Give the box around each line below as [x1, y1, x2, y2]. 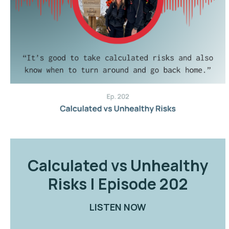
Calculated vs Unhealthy [27, 154, 209, 176]
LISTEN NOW [89, 200, 146, 213]
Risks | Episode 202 [48, 173, 188, 194]
